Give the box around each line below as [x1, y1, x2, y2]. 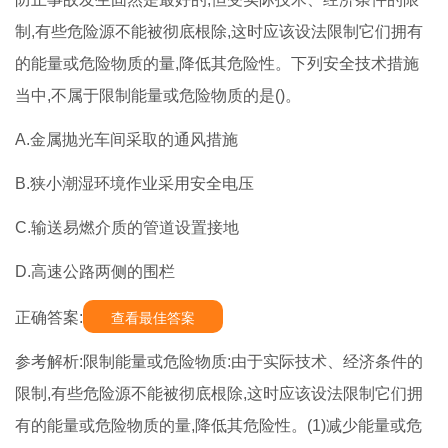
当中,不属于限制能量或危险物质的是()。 [15, 87, 301, 105]
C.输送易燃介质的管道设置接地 [15, 219, 239, 237]
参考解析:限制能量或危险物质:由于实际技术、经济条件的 [15, 353, 423, 371]
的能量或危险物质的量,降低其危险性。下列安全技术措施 [15, 55, 419, 73]
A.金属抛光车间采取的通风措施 [15, 131, 238, 149]
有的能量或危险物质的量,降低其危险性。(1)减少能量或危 [15, 417, 422, 435]
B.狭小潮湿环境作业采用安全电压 [15, 175, 254, 193]
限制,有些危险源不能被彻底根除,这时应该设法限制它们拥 [15, 385, 423, 403]
